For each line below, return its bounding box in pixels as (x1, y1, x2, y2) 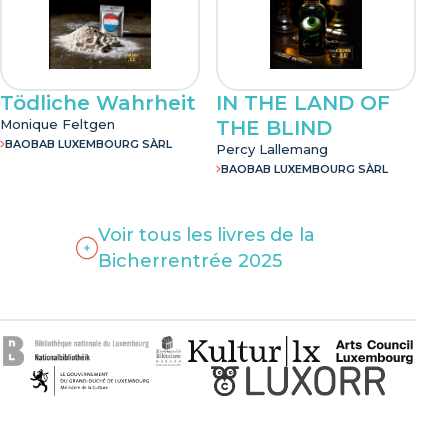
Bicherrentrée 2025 (98, 249, 283, 272)
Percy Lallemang (216, 140, 328, 157)
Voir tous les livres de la (98, 223, 316, 246)
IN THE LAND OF (216, 90, 390, 115)
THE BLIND (216, 115, 332, 140)
